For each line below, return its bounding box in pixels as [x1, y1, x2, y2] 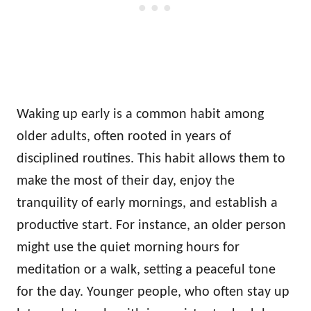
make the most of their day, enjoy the [17, 174, 235, 189]
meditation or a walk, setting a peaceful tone [17, 263, 276, 278]
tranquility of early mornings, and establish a [17, 196, 278, 211]
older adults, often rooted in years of [17, 130, 231, 144]
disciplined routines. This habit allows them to [17, 152, 285, 167]
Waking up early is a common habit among [17, 108, 264, 122]
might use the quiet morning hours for [17, 241, 239, 255]
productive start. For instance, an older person [17, 219, 286, 233]
